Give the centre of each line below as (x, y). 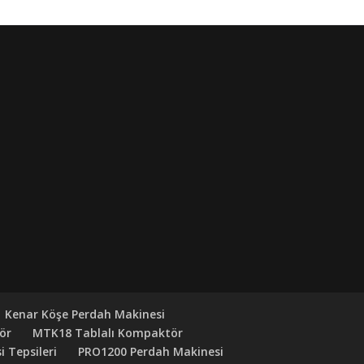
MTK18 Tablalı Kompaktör (108, 333)
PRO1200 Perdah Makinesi (151, 352)
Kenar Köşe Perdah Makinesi (85, 314)
